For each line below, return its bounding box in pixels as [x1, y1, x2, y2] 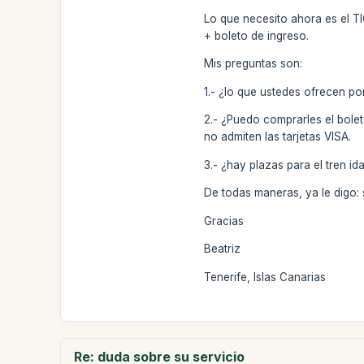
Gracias [204, 214, 245, 227]
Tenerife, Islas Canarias [204, 270, 327, 284]
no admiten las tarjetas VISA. [204, 130, 352, 143]
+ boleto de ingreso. [204, 28, 310, 42]
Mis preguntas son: [204, 57, 303, 70]
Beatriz [204, 242, 241, 255]
